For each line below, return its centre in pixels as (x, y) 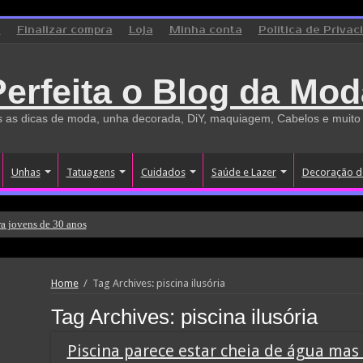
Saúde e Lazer (243, 172)
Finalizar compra (64, 30)
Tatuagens (90, 172)
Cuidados (163, 172)
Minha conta (205, 30)
